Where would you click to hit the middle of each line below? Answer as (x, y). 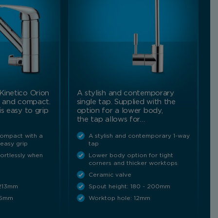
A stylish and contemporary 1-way (139, 136)
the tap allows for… (111, 119)
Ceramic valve (110, 174)
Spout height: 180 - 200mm (129, 186)
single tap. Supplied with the (126, 102)
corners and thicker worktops (133, 163)
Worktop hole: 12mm (119, 198)
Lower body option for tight (131, 155)
